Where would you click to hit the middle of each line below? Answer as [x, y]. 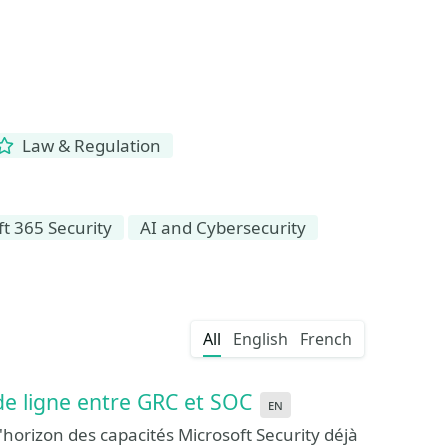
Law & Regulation [90, 145]
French [326, 339]
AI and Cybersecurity [223, 227]
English [260, 339]
